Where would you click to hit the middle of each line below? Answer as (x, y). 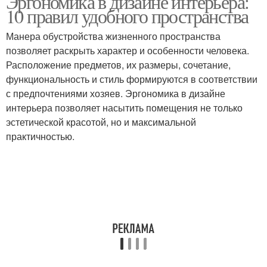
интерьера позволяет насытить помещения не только (124, 108)
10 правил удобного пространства (127, 16)
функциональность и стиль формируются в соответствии (132, 79)
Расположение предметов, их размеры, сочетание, (118, 65)
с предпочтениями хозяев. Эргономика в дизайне (116, 93)
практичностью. (40, 136)
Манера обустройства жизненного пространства (113, 36)
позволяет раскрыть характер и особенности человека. (128, 50)
